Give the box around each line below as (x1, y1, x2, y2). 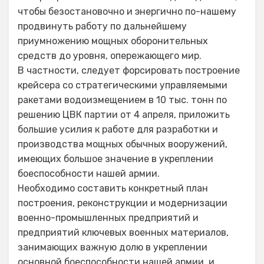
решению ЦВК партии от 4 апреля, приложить (18, 109, 230, 120)
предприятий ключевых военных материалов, (18, 227, 229, 238)
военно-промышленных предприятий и (18, 212, 199, 223)
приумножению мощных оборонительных (18, 35, 208, 47)
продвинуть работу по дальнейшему (18, 21, 187, 32)
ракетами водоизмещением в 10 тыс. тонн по (18, 94, 227, 105)
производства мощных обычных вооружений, (18, 138, 227, 150)
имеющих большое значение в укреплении (18, 153, 213, 164)
